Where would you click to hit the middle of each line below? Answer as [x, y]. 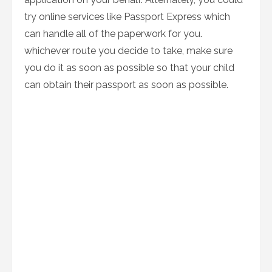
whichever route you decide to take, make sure [128, 51]
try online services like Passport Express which [127, 17]
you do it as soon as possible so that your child [129, 68]
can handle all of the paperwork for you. [113, 34]
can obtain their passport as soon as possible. [126, 85]
